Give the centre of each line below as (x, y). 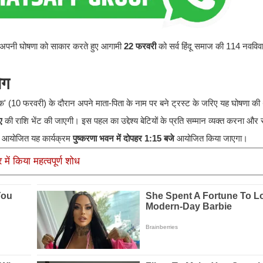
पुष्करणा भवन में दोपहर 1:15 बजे (124, 139)
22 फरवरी (140, 46)
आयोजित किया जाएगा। (211, 139)
